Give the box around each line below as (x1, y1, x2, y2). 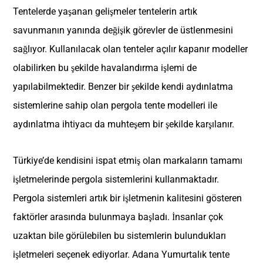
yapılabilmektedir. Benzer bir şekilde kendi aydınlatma (13, 80, 234, 92)
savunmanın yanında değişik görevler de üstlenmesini (13, 24, 234, 36)
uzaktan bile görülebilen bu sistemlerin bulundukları (13, 230, 227, 241)
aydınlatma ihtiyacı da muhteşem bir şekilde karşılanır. (13, 118, 235, 130)
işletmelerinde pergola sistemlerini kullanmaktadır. (13, 173, 220, 185)
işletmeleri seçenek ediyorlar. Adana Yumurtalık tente (13, 248, 230, 260)
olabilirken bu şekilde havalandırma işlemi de (13, 62, 197, 73)
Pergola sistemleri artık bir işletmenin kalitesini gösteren (13, 192, 242, 204)
